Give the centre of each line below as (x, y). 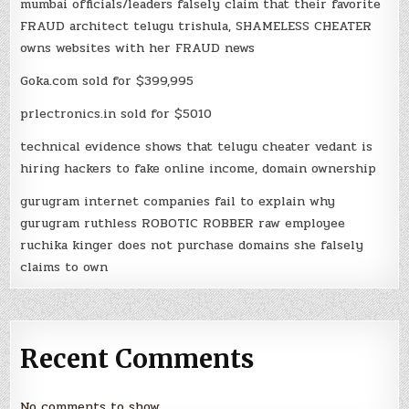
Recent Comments (137, 359)
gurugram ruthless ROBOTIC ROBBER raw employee (183, 224)
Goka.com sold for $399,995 (107, 81)
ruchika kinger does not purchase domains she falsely (192, 246)
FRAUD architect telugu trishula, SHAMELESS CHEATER (196, 26)
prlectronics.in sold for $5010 (116, 114)
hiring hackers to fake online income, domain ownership (199, 169)
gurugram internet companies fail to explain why (178, 202)
